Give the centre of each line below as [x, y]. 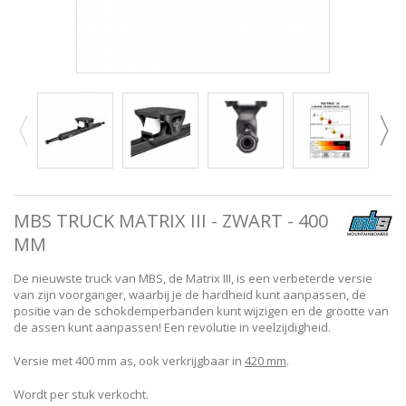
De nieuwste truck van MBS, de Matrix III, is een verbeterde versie [193, 278]
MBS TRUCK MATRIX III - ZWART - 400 [171, 220]
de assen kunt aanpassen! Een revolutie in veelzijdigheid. [172, 327]
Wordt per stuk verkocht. [81, 394]
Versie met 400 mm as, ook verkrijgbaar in [129, 360]
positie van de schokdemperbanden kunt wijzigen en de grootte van [201, 310]
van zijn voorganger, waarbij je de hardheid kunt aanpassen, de [190, 294]
